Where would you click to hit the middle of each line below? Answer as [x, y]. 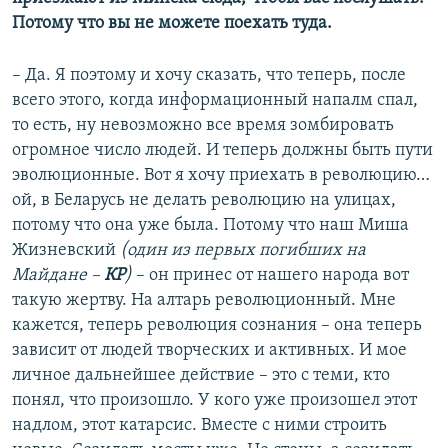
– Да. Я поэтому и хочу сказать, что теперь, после [209, 76]
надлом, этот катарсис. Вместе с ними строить [199, 426]
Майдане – [58, 276]
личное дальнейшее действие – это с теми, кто [201, 376]
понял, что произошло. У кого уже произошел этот [214, 401]
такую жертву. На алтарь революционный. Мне [204, 301]
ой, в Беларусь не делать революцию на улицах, [204, 201]
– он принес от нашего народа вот [270, 276]
